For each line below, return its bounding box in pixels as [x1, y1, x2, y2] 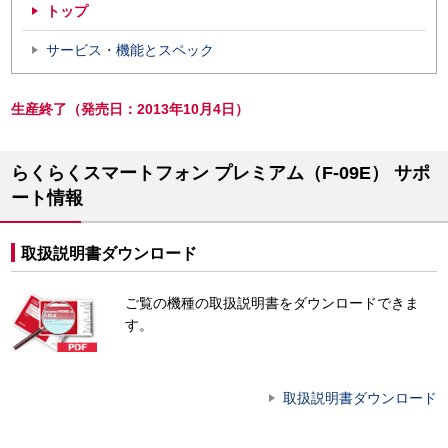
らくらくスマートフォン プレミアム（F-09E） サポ [11, 162, 430, 183]
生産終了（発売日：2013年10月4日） [11, 100, 249, 117]
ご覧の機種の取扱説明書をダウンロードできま [125, 294, 420, 311]
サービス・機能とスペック [46, 41, 214, 58]
